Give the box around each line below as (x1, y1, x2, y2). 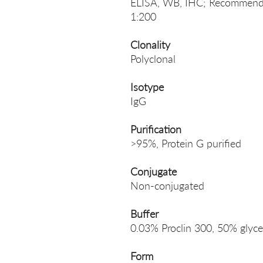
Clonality (130, 38, 170, 51)
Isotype (130, 80, 164, 93)
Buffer (130, 207, 159, 220)
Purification (130, 123, 181, 136)
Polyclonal (130, 52, 176, 65)
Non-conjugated (130, 179, 204, 192)
